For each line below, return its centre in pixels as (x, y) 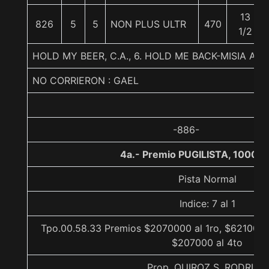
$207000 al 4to (207, 243)
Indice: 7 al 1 (207, 204)
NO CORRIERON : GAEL (86, 80)
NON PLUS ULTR (148, 24)
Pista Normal (207, 179)
